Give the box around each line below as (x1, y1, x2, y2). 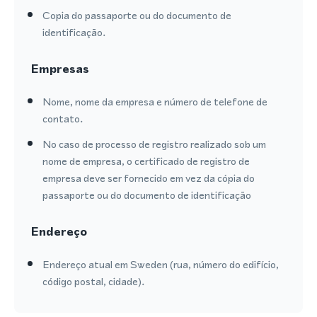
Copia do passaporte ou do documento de (42, 8, 231, 23)
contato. (42, 111, 83, 126)
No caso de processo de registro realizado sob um (42, 137, 266, 151)
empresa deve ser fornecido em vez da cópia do (42, 171, 255, 185)
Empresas (31, 60, 89, 77)
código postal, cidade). (42, 274, 144, 289)
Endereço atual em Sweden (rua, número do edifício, (42, 257, 279, 272)
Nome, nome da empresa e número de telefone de (42, 94, 267, 109)
